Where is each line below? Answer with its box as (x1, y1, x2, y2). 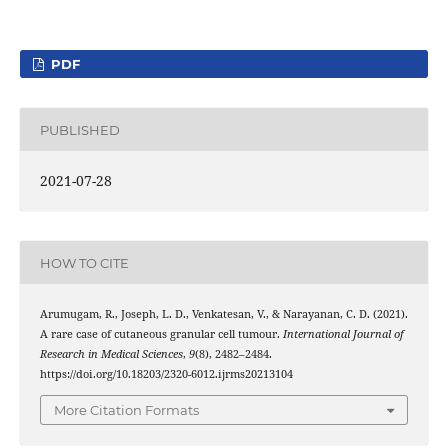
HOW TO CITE (39, 254, 129, 271)
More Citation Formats (54, 401, 199, 418)
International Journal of (282, 327, 404, 342)
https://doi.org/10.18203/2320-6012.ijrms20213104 (39, 367, 293, 382)
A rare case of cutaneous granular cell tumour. (39, 327, 283, 342)
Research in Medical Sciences (39, 347, 183, 362)
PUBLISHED (39, 121, 120, 138)
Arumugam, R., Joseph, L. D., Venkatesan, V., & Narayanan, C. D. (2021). (39, 307, 408, 322)
